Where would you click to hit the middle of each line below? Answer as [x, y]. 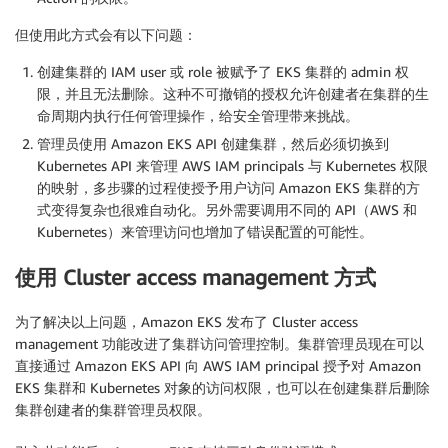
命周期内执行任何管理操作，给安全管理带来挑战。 [198, 116]
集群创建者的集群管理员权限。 [113, 410]
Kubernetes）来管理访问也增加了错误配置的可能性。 [205, 232]
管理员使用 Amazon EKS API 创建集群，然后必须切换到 [213, 144]
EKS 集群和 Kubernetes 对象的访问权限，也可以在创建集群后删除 [222, 388]
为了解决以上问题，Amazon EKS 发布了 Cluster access [186, 322]
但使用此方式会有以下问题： [106, 35]
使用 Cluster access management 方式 [195, 277]
